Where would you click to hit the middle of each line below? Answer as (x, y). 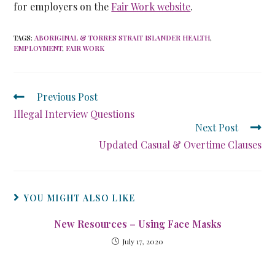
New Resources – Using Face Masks (137, 224)
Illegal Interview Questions (74, 114)
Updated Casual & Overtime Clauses (180, 145)
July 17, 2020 (143, 241)
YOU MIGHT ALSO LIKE (79, 198)
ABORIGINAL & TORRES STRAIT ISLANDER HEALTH (122, 38)
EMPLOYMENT (38, 48)
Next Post (216, 127)
